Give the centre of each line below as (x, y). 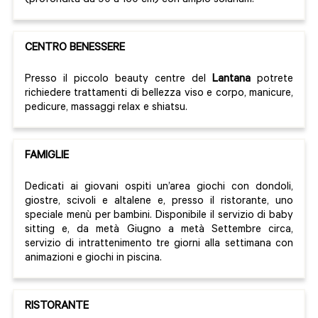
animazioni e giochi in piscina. (93, 259)
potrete (272, 80)
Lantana (231, 80)
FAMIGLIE (48, 157)
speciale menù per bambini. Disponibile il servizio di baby (159, 216)
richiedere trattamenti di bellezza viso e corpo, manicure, (159, 94)
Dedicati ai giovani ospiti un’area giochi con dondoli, (159, 188)
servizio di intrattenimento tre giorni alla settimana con (159, 245)
